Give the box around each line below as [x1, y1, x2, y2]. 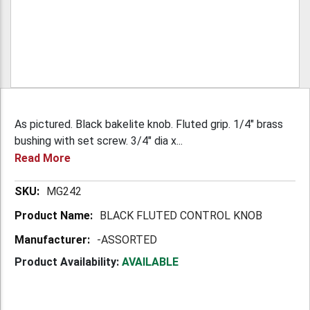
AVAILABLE [122, 255, 179, 268]
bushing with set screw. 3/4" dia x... [15, 134, 183, 147]
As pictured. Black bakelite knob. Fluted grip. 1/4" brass [15, 118, 283, 131]
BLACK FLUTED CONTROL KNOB [100, 208, 262, 222]
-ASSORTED [97, 232, 157, 246]
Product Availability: [15, 255, 119, 268]
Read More [15, 151, 71, 165]
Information [14, 198, 71, 212]
